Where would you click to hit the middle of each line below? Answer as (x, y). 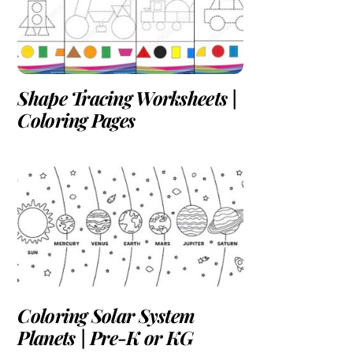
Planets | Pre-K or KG (106, 338)
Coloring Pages (76, 119)
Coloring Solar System (106, 316)
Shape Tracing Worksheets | (128, 97)
